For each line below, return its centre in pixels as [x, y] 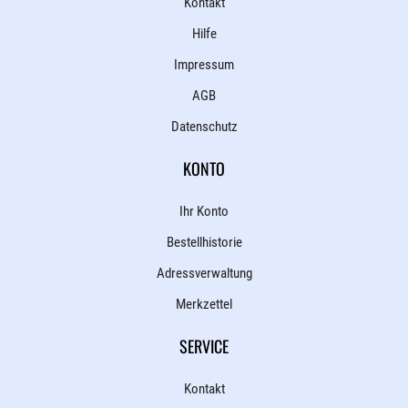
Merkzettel [204, 304]
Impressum [204, 65]
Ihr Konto [204, 211]
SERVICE [204, 346]
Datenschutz [204, 127]
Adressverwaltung [204, 273]
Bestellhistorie [204, 242]
